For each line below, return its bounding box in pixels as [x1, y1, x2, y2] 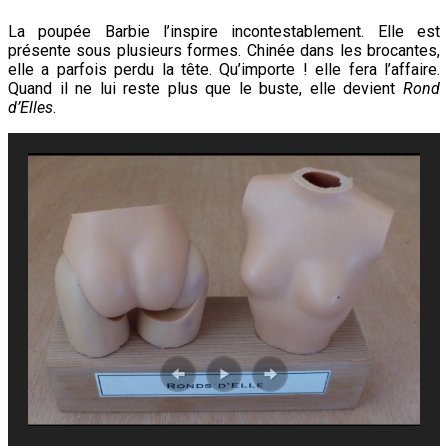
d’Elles [8, 98, 53, 118]
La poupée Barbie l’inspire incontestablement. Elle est [8, 22, 440, 42]
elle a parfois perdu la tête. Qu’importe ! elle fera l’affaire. [8, 60, 440, 80]
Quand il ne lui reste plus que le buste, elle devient [8, 79, 403, 99]
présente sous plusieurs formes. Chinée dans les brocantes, [8, 41, 440, 61]
